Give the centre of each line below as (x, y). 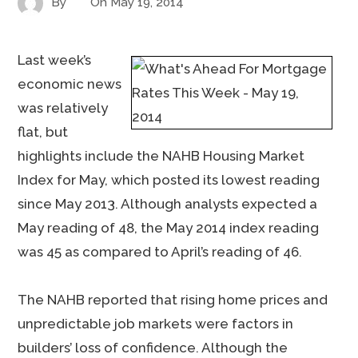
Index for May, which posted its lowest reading (169, 180)
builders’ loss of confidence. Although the (153, 348)
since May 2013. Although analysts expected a (168, 204)
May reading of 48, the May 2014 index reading (169, 228)
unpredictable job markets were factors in (156, 324)
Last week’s (55, 60)
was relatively (63, 108)
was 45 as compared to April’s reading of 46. (160, 252)
